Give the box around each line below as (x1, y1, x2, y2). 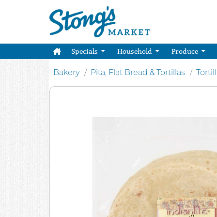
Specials (71, 47, 99, 56)
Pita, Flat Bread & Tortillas (91, 68, 185, 77)
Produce (171, 47, 200, 56)
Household (117, 47, 154, 56)
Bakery (53, 68, 79, 77)
